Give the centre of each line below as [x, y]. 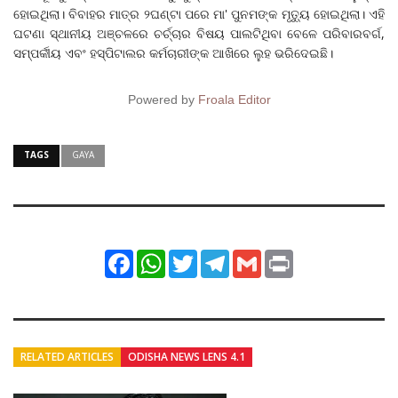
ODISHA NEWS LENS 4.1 [187, 356]
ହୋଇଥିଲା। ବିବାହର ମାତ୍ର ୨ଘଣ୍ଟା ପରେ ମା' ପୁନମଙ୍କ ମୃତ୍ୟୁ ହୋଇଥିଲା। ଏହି [199, 13]
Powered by [163, 99]
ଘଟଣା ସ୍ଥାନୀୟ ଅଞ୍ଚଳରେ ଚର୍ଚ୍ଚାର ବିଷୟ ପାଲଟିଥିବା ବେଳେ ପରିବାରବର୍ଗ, [199, 33]
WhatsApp [193, 256]
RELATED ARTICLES [67, 356]
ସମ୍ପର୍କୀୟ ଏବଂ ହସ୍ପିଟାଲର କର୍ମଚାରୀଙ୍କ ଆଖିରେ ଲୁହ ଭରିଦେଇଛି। [173, 52]
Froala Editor [234, 99]
